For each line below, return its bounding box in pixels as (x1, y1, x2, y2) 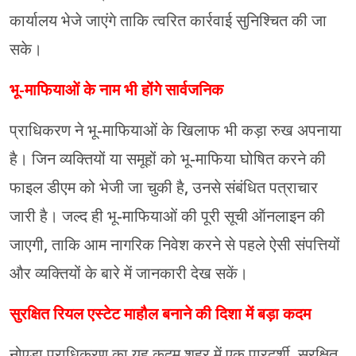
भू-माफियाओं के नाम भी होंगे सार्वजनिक (10, 78, 223, 103)
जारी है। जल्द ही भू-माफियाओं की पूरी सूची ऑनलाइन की (10, 204, 325, 229)
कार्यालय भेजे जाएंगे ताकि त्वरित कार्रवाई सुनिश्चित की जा (10, 9, 327, 33)
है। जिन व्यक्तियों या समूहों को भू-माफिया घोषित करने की (10, 147, 326, 172)
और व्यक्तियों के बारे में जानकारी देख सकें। (10, 261, 248, 286)
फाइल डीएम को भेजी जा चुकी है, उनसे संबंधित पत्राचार (10, 176, 318, 200)
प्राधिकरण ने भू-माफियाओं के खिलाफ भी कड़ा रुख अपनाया (10, 118, 342, 143)
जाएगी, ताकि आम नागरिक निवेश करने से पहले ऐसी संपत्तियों (10, 233, 340, 257)
